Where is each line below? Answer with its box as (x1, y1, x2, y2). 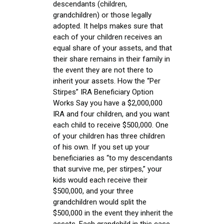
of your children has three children (53, 131, 165, 140)
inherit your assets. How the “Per (53, 76, 160, 85)
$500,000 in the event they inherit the (53, 208, 173, 217)
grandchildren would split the (53, 197, 146, 206)
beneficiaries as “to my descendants (53, 153, 172, 162)
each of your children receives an (53, 32, 162, 41)
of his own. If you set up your (53, 142, 149, 151)
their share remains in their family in (53, 54, 170, 63)
